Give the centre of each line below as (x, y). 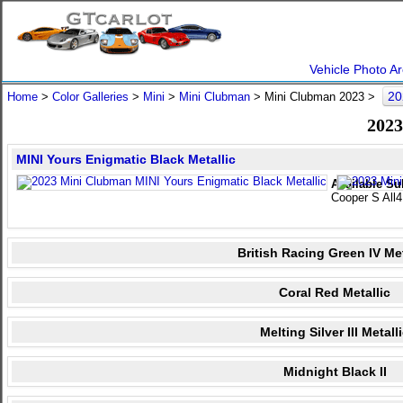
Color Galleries (90, 97)
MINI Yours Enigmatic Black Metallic (126, 159)
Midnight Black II (335, 372)
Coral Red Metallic (335, 292)
